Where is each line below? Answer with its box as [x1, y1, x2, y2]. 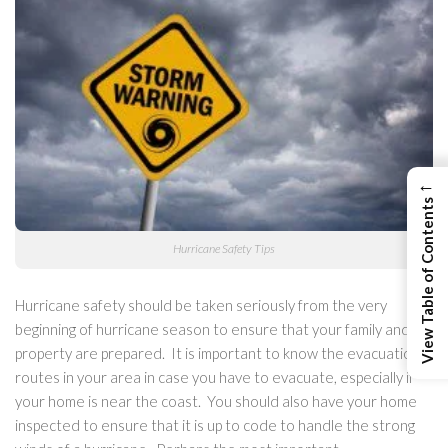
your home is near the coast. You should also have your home [15, 392, 417, 411]
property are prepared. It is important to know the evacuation [15, 344, 420, 363]
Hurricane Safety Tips [173, 241, 275, 257]
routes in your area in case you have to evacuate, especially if [15, 368, 414, 387]
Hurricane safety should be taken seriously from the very [15, 296, 387, 315]
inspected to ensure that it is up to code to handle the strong [15, 416, 415, 435]
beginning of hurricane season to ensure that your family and [15, 320, 410, 339]
